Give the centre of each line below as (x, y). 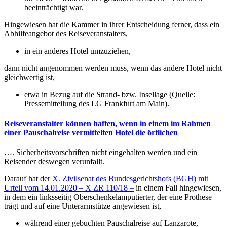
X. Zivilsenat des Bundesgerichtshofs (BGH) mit (130, 179)
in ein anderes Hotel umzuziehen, (79, 51)
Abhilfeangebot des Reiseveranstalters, (67, 33)
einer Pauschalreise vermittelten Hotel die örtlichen (91, 133)
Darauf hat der (28, 179)
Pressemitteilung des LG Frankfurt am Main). (100, 103)
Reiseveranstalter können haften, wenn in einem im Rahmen (107, 124)
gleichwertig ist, (30, 77)
